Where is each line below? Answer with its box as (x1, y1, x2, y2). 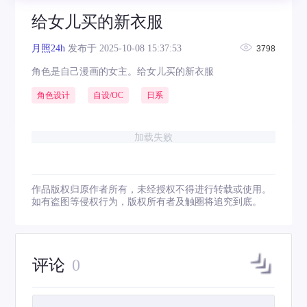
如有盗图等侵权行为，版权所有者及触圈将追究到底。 (32, 197, 262, 207)
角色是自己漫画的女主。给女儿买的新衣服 (32, 66, 214, 77)
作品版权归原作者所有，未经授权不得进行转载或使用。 (32, 184, 272, 195)
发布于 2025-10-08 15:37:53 (65, 43, 182, 53)
